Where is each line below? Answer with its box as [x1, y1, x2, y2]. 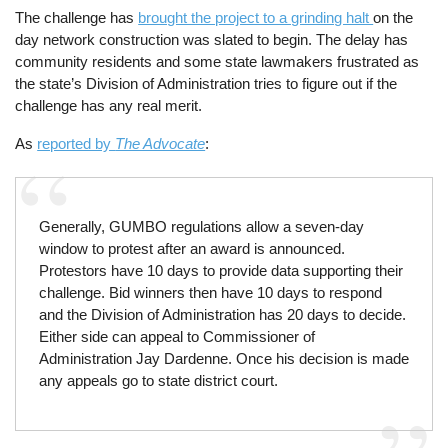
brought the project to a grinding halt [138, 9, 374, 27]
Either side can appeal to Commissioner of [38, 328, 315, 346]
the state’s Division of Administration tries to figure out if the [15, 75, 398, 93]
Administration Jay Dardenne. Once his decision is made [38, 350, 409, 368]
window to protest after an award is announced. [38, 240, 345, 258]
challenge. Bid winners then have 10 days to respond [38, 284, 382, 302]
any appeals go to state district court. [38, 372, 278, 390]
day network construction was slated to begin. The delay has [15, 31, 409, 49]
